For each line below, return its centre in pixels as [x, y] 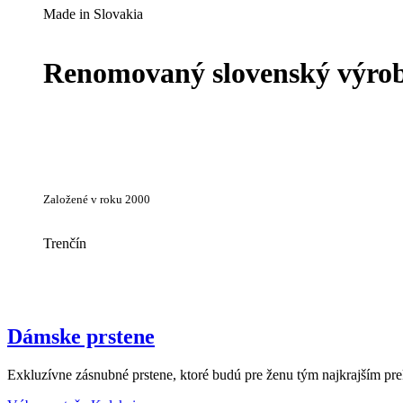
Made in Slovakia [93, 14]
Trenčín [65, 243]
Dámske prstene [81, 336]
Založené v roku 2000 [97, 199]
